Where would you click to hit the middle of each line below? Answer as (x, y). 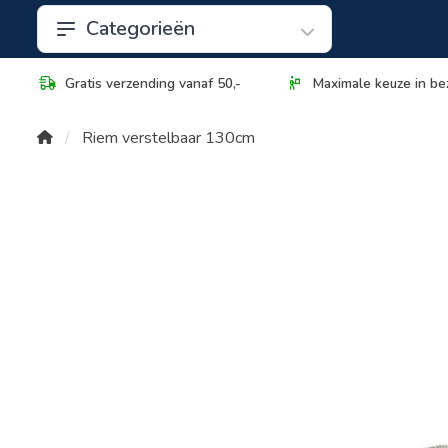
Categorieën (140, 28)
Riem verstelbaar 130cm (168, 138)
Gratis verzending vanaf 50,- (153, 83)
